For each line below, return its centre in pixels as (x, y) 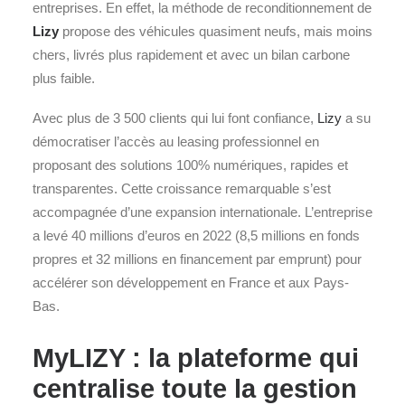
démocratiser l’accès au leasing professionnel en (176, 141)
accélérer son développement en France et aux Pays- (191, 283)
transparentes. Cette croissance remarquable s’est (182, 188)
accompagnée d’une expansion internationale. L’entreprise (202, 212)
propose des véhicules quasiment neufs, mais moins (216, 31)
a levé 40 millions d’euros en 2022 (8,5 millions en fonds (196, 235)
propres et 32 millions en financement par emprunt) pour (197, 259)
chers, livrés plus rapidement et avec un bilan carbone (191, 55)
